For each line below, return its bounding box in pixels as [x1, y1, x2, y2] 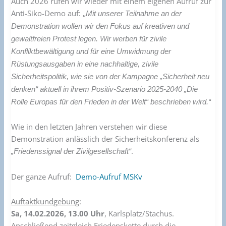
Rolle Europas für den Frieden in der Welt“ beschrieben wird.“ [11, 97, 211, 106]
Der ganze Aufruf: [11, 171, 76, 182]
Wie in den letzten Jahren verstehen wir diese [11, 122, 167, 132]
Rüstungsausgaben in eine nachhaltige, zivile [11, 60, 159, 68]
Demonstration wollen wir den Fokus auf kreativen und [11, 22, 190, 30]
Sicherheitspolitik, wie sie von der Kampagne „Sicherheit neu [11, 72, 210, 81]
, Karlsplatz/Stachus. [104, 208, 175, 219]
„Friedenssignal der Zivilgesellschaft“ [11, 147, 132, 156]
